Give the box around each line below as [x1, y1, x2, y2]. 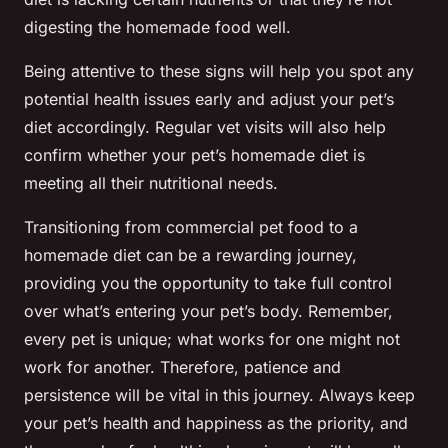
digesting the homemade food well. [24, 17, 291, 38]
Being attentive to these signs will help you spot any [24, 61, 414, 82]
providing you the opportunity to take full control [24, 273, 392, 294]
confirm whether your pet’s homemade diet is [24, 145, 365, 166]
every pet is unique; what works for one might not [24, 329, 400, 350]
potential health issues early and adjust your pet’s [24, 89, 394, 110]
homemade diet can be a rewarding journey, [24, 245, 357, 266]
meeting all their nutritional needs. [24, 173, 278, 194]
